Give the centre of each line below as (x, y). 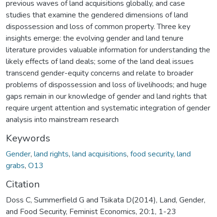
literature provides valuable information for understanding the (108, 50)
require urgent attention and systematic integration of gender (108, 108)
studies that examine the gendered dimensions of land (97, 15)
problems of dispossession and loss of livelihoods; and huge (106, 85)
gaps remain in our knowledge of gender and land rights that (106, 96)
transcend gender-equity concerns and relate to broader (100, 73)
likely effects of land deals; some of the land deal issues (100, 61)
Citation (23, 184)
